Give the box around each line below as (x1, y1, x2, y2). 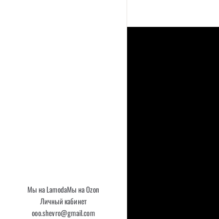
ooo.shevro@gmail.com (32, 207, 95, 218)
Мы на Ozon (67, 184, 99, 195)
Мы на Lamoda (27, 184, 67, 195)
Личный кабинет (40, 196, 87, 206)
